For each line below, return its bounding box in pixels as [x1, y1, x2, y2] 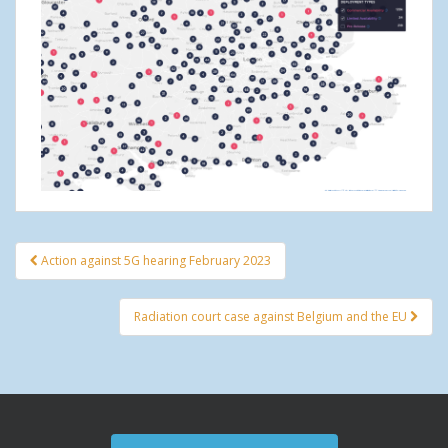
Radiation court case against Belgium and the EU [134, 308, 410, 326]
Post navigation [15, 258, 205, 292]
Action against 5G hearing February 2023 [41, 252, 271, 270]
